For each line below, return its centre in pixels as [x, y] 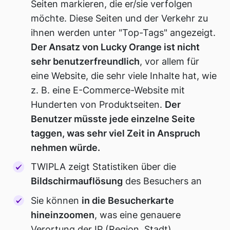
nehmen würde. [66, 147]
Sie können [56, 200]
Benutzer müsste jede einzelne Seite [113, 119]
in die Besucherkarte [128, 200]
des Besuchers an [162, 181]
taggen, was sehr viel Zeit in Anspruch [116, 133]
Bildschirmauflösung [77, 181]
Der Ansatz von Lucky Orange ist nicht [116, 47]
